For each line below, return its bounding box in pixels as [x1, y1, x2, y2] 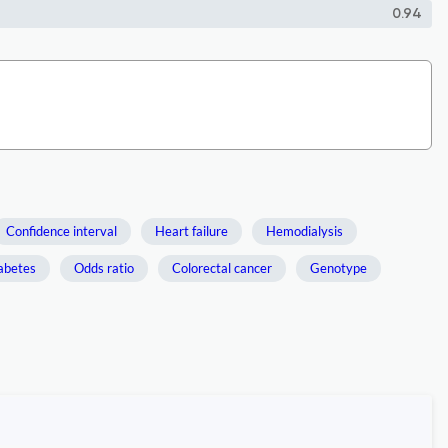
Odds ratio [74, 260, 134, 276]
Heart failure [155, 223, 228, 239]
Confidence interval [6, 223, 117, 239]
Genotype [310, 260, 367, 276]
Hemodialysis [266, 223, 343, 239]
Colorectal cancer [172, 260, 272, 276]
